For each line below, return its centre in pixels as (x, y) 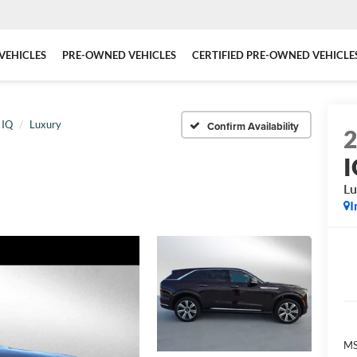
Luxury (45, 124)
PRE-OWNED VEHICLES (119, 55)
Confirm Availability (253, 126)
